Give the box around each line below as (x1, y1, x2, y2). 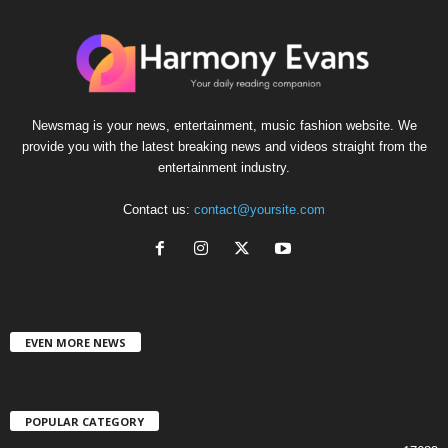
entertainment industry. (158, 159, 290, 175)
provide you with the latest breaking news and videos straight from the (21, 138, 427, 154)
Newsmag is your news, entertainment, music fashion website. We (31, 117, 417, 133)
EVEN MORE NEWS (25, 334, 126, 350)
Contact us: (123, 201, 194, 217)
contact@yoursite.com (194, 201, 325, 217)
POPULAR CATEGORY (25, 413, 144, 429)
